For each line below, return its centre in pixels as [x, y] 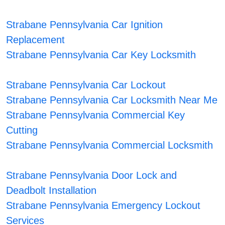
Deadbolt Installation [51, 191]
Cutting [22, 130]
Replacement [35, 40]
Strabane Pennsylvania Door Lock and [91, 176]
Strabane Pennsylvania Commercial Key [95, 115]
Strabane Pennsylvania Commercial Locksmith [109, 145]
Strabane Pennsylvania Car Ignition [84, 25]
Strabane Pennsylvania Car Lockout [86, 85]
